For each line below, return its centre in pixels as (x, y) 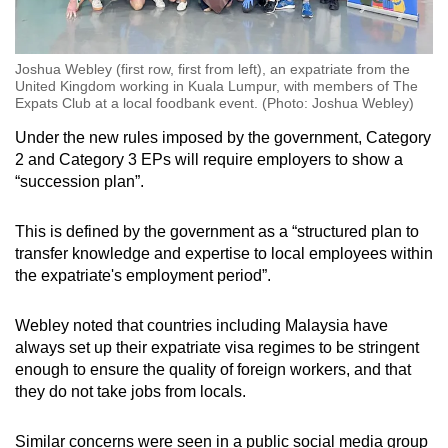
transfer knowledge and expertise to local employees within (224, 253)
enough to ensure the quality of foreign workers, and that (213, 369)
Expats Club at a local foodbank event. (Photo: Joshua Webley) (214, 102)
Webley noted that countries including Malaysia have (201, 325)
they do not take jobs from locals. (130, 391)
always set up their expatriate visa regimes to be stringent (217, 347)
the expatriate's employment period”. (143, 275)
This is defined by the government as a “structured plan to (217, 231)
